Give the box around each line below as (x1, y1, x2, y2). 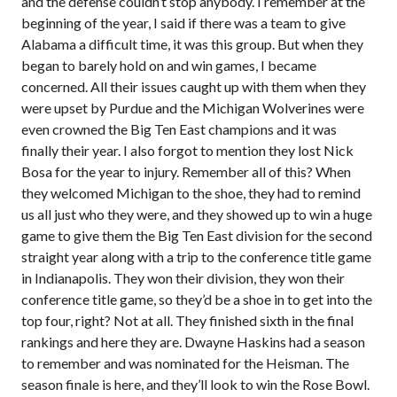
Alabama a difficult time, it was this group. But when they (21, 35, 363, 53)
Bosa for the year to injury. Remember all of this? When (21, 163, 351, 181)
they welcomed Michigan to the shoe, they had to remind (21, 184, 361, 202)
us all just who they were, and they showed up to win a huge (21, 206, 372, 223)
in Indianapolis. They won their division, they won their (21, 269, 345, 287)
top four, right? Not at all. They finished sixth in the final (21, 312, 354, 330)
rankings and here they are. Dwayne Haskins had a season (21, 333, 365, 351)
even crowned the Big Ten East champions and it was (21, 121, 337, 138)
